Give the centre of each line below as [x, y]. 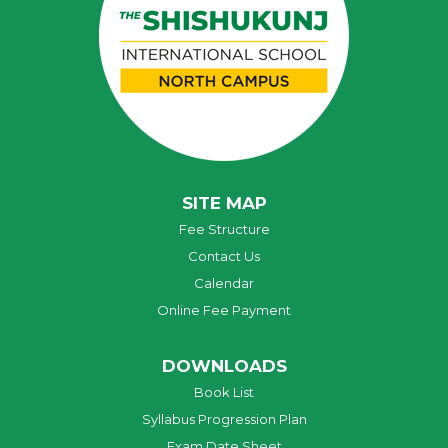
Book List [224, 391]
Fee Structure [224, 228]
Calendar [224, 282]
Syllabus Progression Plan [224, 418]
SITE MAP [224, 202]
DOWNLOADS [224, 365]
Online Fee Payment [224, 309]
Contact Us [224, 255]
